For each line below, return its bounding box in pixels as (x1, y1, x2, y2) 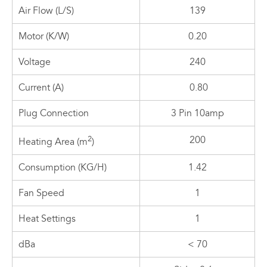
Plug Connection (18, 107, 89, 119)
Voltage (18, 55, 51, 68)
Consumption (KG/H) (18, 161, 107, 173)
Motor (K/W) (18, 30, 69, 42)
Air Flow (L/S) (18, 4, 74, 17)
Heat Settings (18, 212, 76, 225)
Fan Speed (18, 187, 64, 199)
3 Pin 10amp (170, 107, 224, 119)
